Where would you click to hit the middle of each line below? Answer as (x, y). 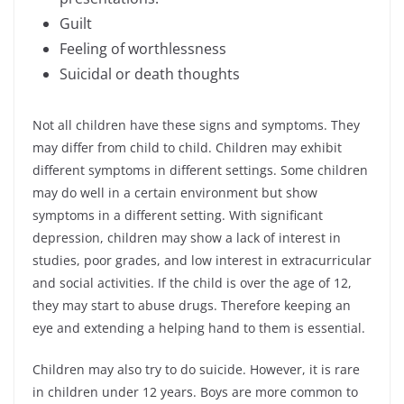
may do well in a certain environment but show (175, 193)
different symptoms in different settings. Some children (200, 170)
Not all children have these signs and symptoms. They (196, 125)
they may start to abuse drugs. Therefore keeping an (192, 306)
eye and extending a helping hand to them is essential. (199, 328)
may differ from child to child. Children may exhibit (187, 148)
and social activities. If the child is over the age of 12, (192, 283)
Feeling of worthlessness (143, 49)
